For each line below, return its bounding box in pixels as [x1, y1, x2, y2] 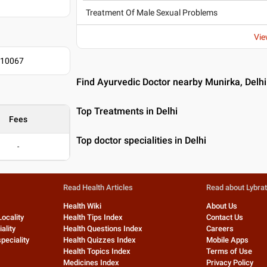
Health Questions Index [63, 224, 142, 233]
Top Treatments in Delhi [76, 105, 178, 117]
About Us [206, 201, 238, 210]
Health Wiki [63, 201, 101, 210]
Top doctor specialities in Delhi [76, 135, 207, 146]
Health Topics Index [63, 247, 131, 256]
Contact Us [206, 213, 244, 222]
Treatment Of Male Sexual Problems [86, 8, 218, 17]
